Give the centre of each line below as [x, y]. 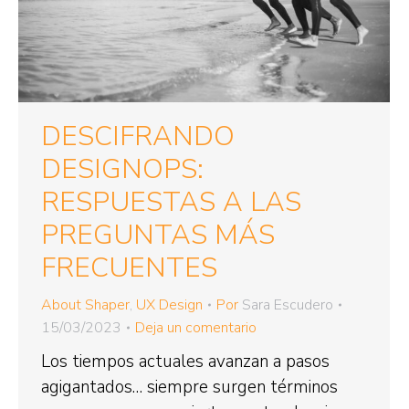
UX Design [169, 304]
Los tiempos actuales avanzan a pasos [185, 361]
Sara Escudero [288, 304]
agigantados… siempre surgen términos [189, 387]
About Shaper [85, 304]
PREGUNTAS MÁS [158, 235]
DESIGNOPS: [122, 169]
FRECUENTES [129, 267]
